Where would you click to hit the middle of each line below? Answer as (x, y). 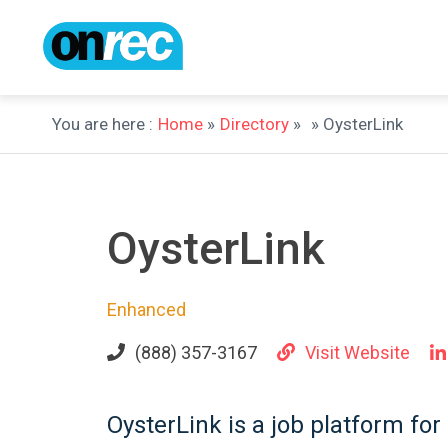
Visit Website (357, 352)
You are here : (102, 124)
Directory (254, 124)
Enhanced (146, 309)
